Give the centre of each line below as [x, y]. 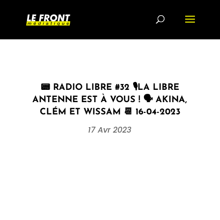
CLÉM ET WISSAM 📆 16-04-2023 [110, 112]
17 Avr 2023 [110, 130]
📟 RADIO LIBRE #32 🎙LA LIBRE [110, 88]
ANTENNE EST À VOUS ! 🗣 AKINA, [110, 100]
